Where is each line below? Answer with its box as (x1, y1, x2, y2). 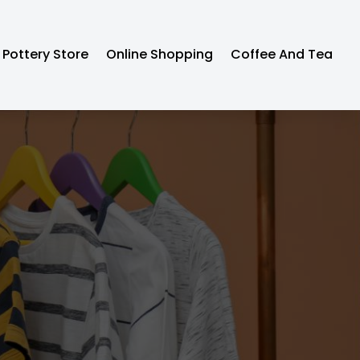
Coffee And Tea (231, 45, 333, 64)
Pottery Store (2, 45, 89, 64)
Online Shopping (106, 45, 214, 64)
